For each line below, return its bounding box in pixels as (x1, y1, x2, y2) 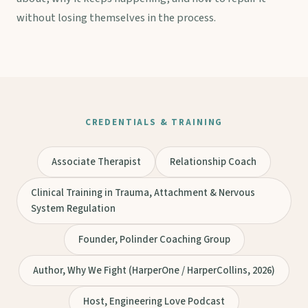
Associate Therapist (52, 155, 141, 170)
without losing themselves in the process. (16, 10, 216, 27)
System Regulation (31, 201, 115, 217)
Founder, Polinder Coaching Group (78, 232, 230, 247)
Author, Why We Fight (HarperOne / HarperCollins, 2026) (33, 263, 275, 278)
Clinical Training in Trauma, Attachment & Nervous (31, 186, 255, 201)
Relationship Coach (170, 155, 256, 170)
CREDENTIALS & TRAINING (85, 116, 223, 129)
